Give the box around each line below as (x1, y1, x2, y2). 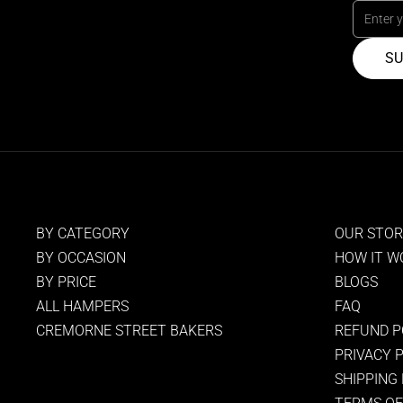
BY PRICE (36, 273, 96, 291)
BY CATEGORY (36, 225, 130, 243)
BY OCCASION (36, 249, 126, 267)
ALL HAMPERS (36, 298, 129, 316)
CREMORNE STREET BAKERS (36, 322, 222, 340)
